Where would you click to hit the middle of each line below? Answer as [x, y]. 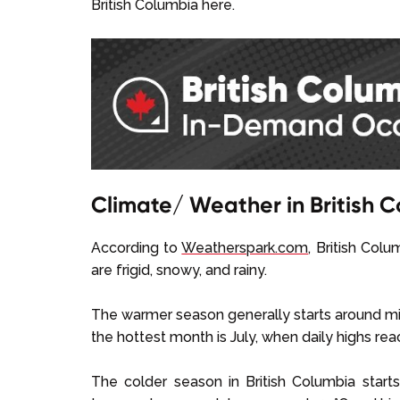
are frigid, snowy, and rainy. [179, 270]
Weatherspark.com [245, 247]
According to [137, 247]
